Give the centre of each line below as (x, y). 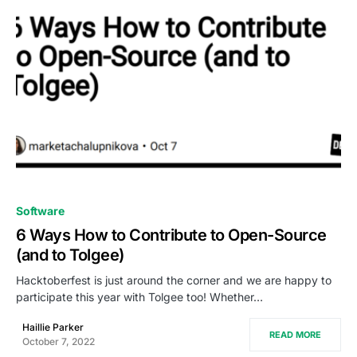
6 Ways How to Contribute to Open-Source (171, 235)
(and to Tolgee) (70, 255)
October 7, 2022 (59, 342)
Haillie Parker (53, 328)
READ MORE (295, 335)
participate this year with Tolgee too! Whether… (139, 297)
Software (40, 211)
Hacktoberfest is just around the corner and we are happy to (174, 280)
